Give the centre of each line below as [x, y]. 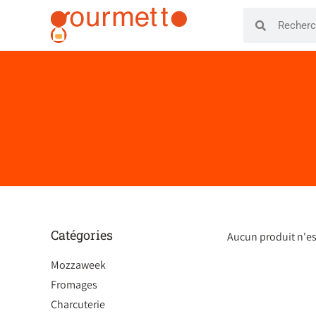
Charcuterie [78, 304]
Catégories [82, 235]
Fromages [74, 285]
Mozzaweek [78, 265]
